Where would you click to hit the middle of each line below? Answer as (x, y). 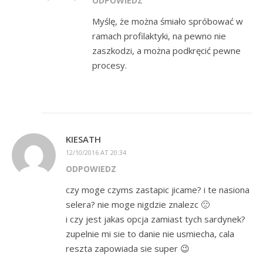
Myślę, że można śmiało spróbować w (168, 21)
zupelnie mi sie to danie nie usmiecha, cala (150, 234)
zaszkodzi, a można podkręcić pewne (166, 50)
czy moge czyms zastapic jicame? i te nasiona (158, 190)
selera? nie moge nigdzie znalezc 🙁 (138, 204)
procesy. (109, 65)
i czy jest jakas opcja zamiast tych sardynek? (156, 219)
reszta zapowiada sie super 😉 (128, 248)
